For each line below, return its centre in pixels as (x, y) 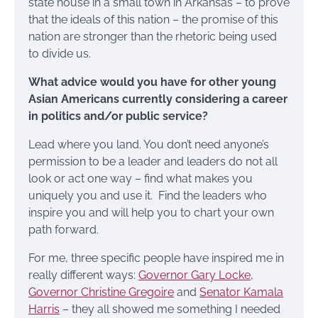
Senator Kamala (241, 292)
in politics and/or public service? (118, 116)
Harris (44, 309)
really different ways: (83, 275)
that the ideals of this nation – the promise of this (153, 20)
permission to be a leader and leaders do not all (153, 162)
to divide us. (60, 54)
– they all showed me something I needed (170, 309)
